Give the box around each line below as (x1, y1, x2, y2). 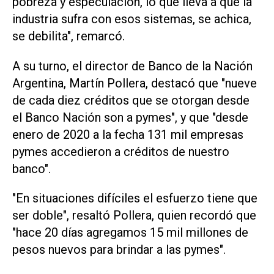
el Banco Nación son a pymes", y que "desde (12, 109, 248, 125)
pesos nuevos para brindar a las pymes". (12, 242, 226, 257)
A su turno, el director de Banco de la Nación (12, 58, 253, 73)
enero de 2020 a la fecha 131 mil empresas (12, 127, 243, 142)
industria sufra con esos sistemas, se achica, (12, 11, 251, 26)
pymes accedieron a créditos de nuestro (12, 144, 229, 159)
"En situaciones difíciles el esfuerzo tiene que (12, 191, 257, 206)
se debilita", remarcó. (12, 28, 125, 43)
